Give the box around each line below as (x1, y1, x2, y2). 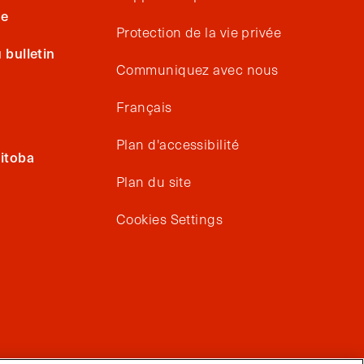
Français (116, 97, 172, 116)
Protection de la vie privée (116, 23, 282, 41)
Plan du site (116, 172, 192, 191)
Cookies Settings (116, 210, 223, 228)
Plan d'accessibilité (116, 135, 239, 154)
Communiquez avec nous (116, 60, 279, 79)
